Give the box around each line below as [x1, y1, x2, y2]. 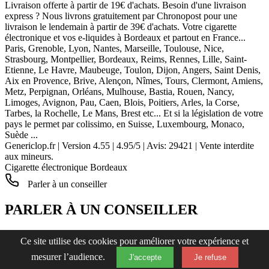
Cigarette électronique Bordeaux [5, 162, 127, 173]
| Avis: [143, 141, 169, 151]
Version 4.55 [62, 141, 110, 151]
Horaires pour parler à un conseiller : [5, 230, 156, 241]
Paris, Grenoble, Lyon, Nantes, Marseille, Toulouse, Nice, [5, 43, 224, 54]
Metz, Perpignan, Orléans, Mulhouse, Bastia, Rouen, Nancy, [5, 86, 234, 97]
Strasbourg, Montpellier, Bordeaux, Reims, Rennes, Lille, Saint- [5, 54, 247, 65]
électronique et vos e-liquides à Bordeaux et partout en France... [5, 32, 246, 43]
